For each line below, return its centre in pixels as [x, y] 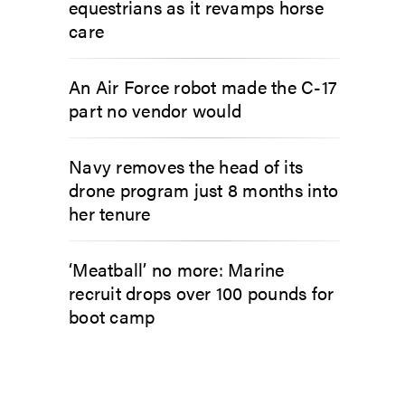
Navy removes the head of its [186, 165]
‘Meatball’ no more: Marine [177, 268]
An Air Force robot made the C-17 [203, 86]
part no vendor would [155, 109]
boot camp [112, 316]
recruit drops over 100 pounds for [202, 292]
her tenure [110, 212]
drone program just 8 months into [203, 189]
